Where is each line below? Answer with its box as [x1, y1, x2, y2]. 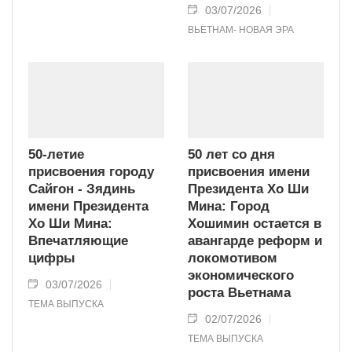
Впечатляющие [28, 233, 128, 248]
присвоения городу [28, 163, 154, 179]
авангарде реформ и [188, 233, 322, 248]
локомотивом [188, 250, 277, 266]
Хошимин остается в [188, 215, 321, 231]
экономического [188, 267, 294, 283]
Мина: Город [188, 198, 269, 214]
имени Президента [28, 198, 148, 214]
